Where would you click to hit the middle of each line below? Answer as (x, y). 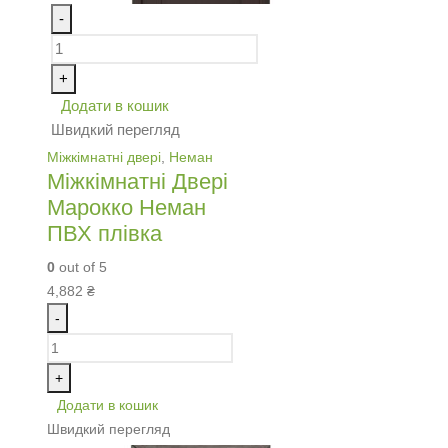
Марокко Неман (126, 208)
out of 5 (81, 267)
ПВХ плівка (104, 234)
